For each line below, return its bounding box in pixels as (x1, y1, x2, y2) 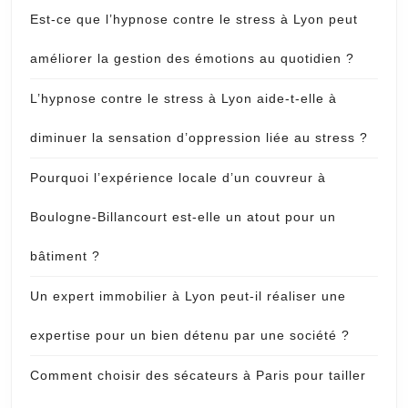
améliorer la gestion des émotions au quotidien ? (30, 51, 354, 66)
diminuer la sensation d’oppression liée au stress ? (30, 130, 368, 146)
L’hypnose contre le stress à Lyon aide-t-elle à (30, 91, 337, 107)
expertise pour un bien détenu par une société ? (30, 328, 350, 343)
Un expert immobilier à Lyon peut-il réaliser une (30, 289, 346, 304)
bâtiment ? (30, 249, 100, 264)
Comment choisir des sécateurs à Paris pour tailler (30, 368, 366, 383)
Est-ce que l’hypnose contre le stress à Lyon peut (30, 12, 358, 27)
